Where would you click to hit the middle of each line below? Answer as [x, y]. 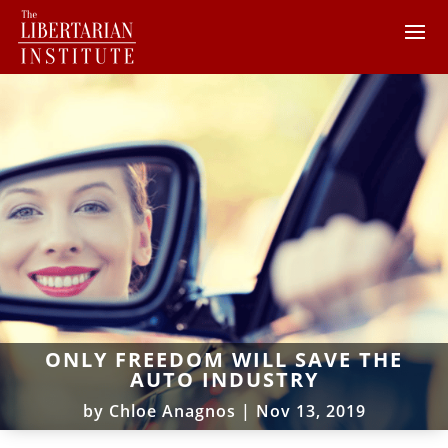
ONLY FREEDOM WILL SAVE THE [224, 359]
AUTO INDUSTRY [224, 379]
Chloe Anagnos [172, 410]
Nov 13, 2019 [310, 410]
